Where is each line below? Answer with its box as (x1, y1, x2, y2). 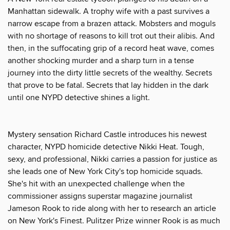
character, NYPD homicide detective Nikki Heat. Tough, (8, 141, 204, 152)
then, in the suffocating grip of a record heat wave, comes (8, 43, 214, 53)
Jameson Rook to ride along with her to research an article (8, 203, 216, 214)
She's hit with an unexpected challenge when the (8, 178, 185, 189)
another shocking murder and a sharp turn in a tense (8, 55, 194, 66)
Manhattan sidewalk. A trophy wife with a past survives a (8, 6, 209, 16)
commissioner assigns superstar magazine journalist (8, 190, 193, 201)
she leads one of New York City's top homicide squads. (8, 166, 203, 177)
